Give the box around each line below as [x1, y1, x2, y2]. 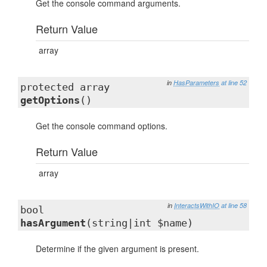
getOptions [20, 94, 80, 106]
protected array [20, 81, 110, 93]
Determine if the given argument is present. [36, 243, 199, 254]
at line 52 [221, 78, 247, 87]
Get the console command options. [36, 120, 167, 132]
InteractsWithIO [174, 201, 219, 210]
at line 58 [221, 201, 247, 210]
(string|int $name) [86, 217, 193, 229]
